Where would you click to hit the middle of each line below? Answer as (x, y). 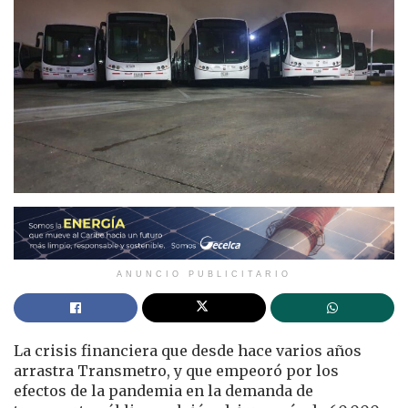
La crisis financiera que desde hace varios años (188, 351)
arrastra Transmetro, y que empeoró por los (176, 371)
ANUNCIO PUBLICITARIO (204, 275)
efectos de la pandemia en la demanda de (163, 391)
